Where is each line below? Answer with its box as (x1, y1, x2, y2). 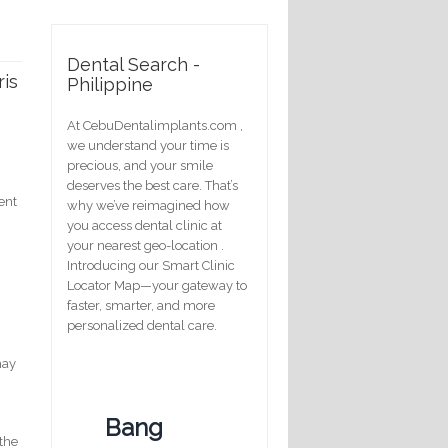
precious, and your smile (67, 157, 213, 173)
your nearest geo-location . (67, 237, 224, 253)
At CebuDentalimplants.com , (67, 117, 243, 133)
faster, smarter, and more (67, 297, 215, 313)
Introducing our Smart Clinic (67, 257, 235, 273)
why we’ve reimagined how (67, 197, 230, 213)
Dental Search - (67, 53, 200, 75)
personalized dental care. (67, 317, 217, 333)
